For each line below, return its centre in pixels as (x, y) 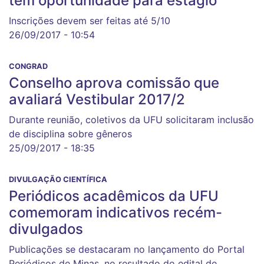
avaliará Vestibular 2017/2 (97, 99)
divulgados (46, 229)
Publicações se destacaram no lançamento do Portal (127, 249)
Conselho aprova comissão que (114, 83)
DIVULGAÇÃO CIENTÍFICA (58, 179)
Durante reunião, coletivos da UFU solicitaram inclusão (131, 120)
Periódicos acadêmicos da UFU (114, 196)
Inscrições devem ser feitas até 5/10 (90, 21)
